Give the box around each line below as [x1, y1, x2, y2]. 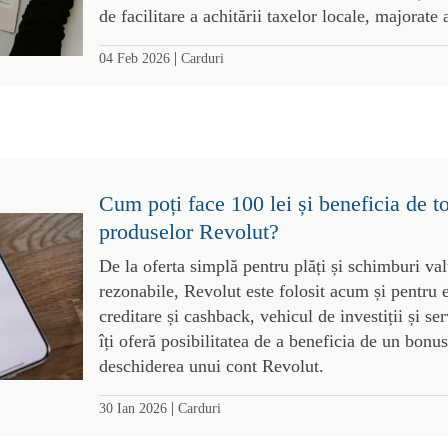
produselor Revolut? [98, 218, 279, 244]
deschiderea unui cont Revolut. [98, 355, 324, 376]
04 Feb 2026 [98, 49, 170, 66]
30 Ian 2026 [98, 399, 167, 416]
